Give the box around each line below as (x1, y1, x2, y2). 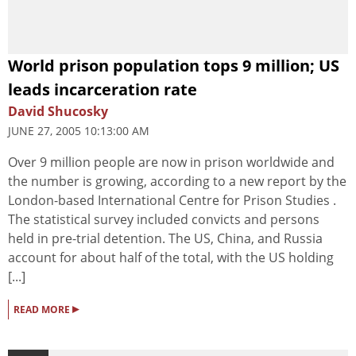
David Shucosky (8, 102, 108, 120)
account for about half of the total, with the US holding (8, 248, 334, 266)
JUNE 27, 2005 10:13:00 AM (8, 122, 149, 138)
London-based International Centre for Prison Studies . (8, 191, 336, 209)
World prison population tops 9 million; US (8, 54, 339, 76)
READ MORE (14, 302, 72, 316)
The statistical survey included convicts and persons (8, 210, 319, 228)
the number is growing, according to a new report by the (8, 172, 346, 190)
